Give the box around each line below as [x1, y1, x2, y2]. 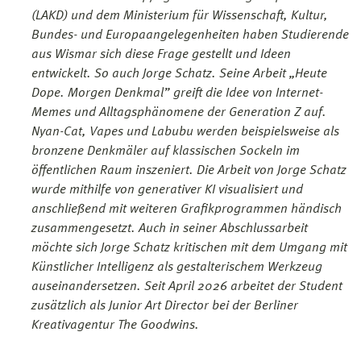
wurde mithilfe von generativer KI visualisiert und [31, 183, 303, 197]
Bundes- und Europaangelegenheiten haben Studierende [31, 28, 349, 42]
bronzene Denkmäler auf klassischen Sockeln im [31, 144, 300, 158]
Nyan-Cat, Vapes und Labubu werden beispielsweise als [31, 125, 339, 139]
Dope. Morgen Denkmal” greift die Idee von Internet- [31, 86, 323, 100]
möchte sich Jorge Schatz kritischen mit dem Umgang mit [31, 241, 347, 255]
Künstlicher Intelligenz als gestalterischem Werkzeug [31, 260, 322, 274]
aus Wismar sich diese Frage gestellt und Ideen [31, 48, 291, 61]
